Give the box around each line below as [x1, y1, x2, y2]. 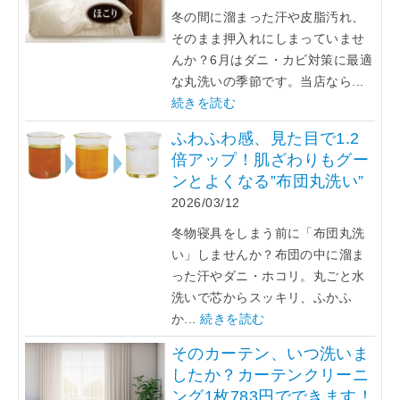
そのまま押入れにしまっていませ [171, 31, 365, 46]
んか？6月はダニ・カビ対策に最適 [171, 53, 372, 68]
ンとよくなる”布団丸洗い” [171, 171, 364, 190]
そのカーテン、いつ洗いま [171, 345, 370, 363]
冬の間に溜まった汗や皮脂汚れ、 [171, 10, 365, 25]
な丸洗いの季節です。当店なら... [171, 74, 364, 89]
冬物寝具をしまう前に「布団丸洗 [171, 225, 365, 240]
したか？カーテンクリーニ [171, 366, 370, 385]
